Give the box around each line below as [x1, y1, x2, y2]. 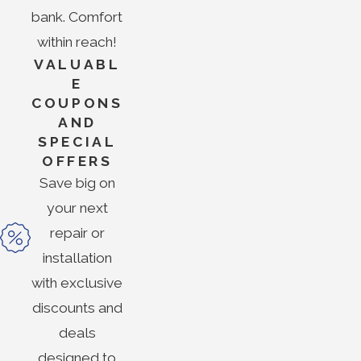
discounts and [31, 300, 122, 317]
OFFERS [42, 153, 113, 170]
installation [42, 250, 112, 267]
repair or [49, 225, 105, 242]
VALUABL [34, 56, 121, 73]
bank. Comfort [31, 9, 123, 26]
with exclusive [31, 275, 123, 292]
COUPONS [31, 95, 123, 112]
